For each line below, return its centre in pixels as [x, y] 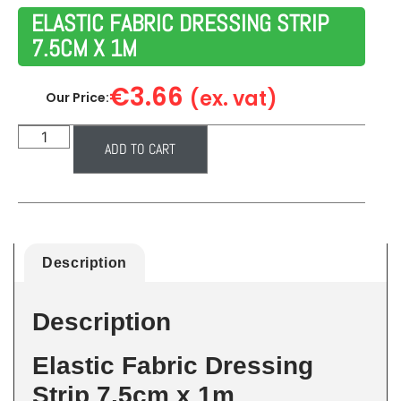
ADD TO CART [141, 149]
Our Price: [77, 97]
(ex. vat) [234, 98]
